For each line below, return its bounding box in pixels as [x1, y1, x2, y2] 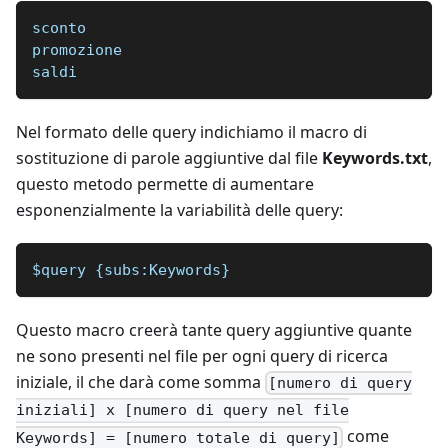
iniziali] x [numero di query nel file [16, 401, 349, 420]
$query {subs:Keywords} [32, 261, 230, 280]
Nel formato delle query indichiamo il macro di [16, 121, 367, 144]
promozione [32, 41, 122, 60]
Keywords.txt [322, 147, 428, 170]
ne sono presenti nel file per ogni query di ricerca [16, 345, 388, 368]
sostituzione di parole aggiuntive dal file [16, 147, 322, 170]
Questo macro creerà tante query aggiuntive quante [16, 319, 412, 342]
